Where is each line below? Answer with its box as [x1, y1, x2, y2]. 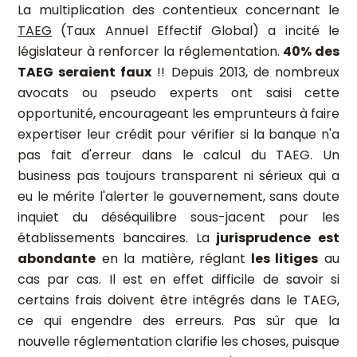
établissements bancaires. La [18, 229, 210, 247]
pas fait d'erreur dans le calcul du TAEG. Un [18, 146, 339, 164]
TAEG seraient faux [18, 63, 152, 81]
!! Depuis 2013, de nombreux [151, 63, 340, 81]
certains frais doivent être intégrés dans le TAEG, [18, 291, 339, 309]
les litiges [245, 249, 319, 268]
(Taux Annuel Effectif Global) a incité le [52, 22, 339, 40]
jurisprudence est [209, 229, 339, 247]
